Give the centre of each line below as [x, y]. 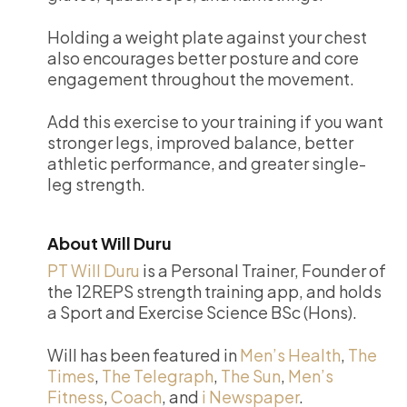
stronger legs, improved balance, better [200, 142]
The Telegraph [158, 376]
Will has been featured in [144, 355]
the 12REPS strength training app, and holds [214, 291]
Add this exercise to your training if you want [215, 121]
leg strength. [96, 184]
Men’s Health [290, 355]
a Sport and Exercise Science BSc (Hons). [202, 312]
